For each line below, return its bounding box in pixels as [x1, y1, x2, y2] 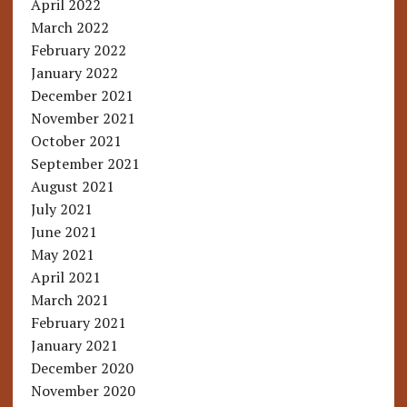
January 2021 [30, 335, 118, 356]
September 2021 [30, 154, 140, 174]
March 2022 [30, 17, 109, 38]
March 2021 [30, 290, 109, 311]
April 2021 [30, 267, 101, 288]
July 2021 [30, 199, 93, 220]
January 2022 [30, 63, 118, 84]
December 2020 [30, 358, 134, 379]
